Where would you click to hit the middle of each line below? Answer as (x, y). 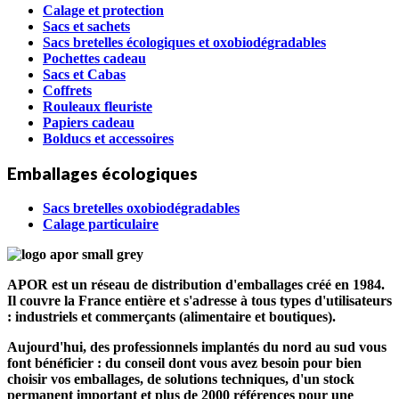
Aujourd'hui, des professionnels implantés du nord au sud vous (197, 346)
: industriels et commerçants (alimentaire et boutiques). (171, 316)
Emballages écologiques (102, 174)
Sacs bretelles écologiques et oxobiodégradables (184, 43)
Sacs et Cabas (84, 75)
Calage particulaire (101, 224)
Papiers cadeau (89, 123)
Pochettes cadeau (94, 59)
